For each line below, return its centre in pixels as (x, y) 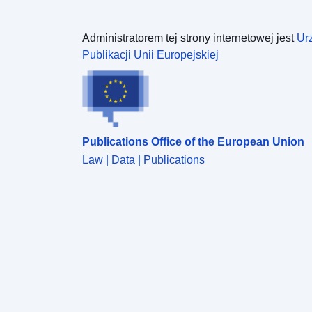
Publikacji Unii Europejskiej (150, 54)
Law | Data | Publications (143, 159)
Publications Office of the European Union (193, 141)
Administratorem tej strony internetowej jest (189, 38)
